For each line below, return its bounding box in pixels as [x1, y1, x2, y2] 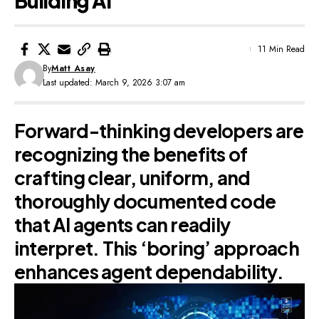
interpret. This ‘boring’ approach [14, 236, 299, 260]
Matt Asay [51, 61, 95, 75]
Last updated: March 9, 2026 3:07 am [43, 75, 186, 89]
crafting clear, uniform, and [14, 165, 251, 189]
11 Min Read [258, 42, 305, 56]
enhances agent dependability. [14, 259, 283, 283]
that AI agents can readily [14, 212, 231, 236]
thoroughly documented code [14, 189, 276, 213]
